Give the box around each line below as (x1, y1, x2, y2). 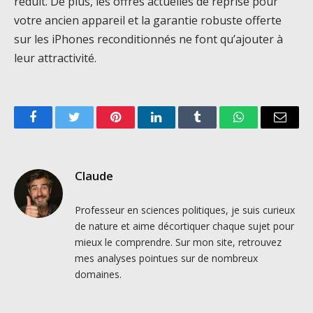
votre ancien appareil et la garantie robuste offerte (14, 13, 282, 29)
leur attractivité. (14, 50, 96, 66)
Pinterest (114, 121, 159, 134)
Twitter (73, 121, 110, 134)
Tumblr (196, 121, 234, 134)
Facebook (31, 121, 81, 134)
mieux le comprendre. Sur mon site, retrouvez (75, 235, 282, 249)
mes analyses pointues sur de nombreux (75, 252, 258, 265)
